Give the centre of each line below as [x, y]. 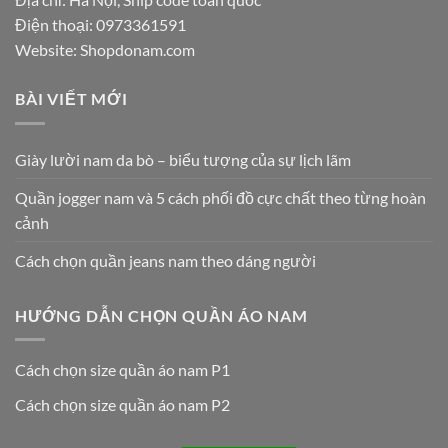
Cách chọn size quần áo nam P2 [122, 404]
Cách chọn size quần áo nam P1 [122, 370]
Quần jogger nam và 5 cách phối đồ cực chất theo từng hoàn [220, 197]
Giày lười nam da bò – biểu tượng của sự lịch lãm [183, 159]
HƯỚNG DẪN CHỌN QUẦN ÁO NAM [161, 315]
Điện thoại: [55, 25]
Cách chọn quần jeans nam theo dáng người [165, 260]
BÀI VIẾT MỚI [71, 99]
